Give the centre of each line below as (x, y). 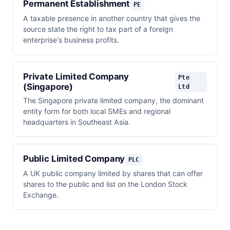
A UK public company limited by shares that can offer (113, 174)
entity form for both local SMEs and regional (97, 111)
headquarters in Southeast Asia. (77, 122)
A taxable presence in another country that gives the (112, 18)
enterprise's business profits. (71, 40)
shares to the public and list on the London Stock (105, 184)
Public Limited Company (74, 159)
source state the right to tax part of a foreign (98, 29)
